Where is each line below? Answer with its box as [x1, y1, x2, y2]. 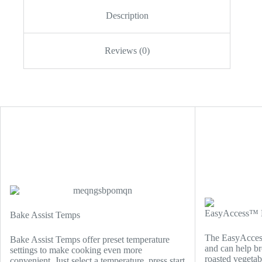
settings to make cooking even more [10, 245, 142, 256]
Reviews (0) [104, 46, 150, 56]
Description [105, 10, 149, 20]
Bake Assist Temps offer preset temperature [10, 235, 170, 245]
